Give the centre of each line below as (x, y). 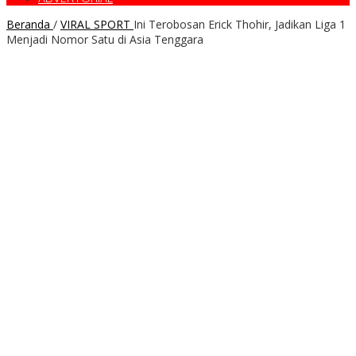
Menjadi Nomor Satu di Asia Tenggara (105, 40)
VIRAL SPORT (95, 25)
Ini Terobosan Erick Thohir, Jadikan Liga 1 (240, 25)
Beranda (28, 25)
